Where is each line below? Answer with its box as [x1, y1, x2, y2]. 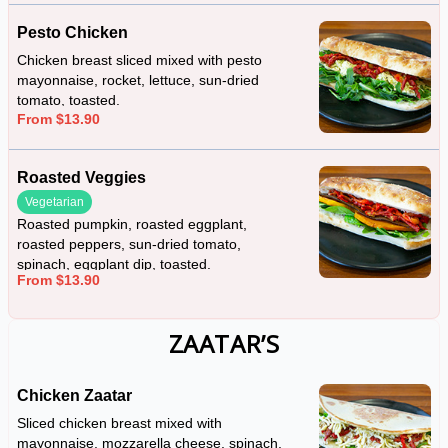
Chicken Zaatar [17, 387, 132, 404]
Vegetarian [25, 195, 84, 209]
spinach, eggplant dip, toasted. [17, 256, 211, 272]
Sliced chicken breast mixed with [17, 415, 222, 432]
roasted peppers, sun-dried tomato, [17, 236, 241, 252]
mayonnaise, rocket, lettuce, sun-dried [17, 72, 259, 89]
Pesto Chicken [17, 24, 128, 41]
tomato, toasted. [17, 92, 120, 109]
